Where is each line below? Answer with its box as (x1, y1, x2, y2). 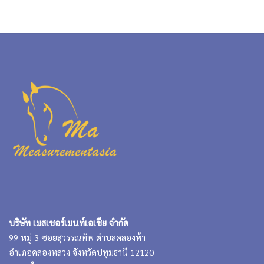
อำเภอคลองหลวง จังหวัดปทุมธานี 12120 (9, 246, 154, 258)
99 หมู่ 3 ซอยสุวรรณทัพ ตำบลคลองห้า (9, 232, 146, 243)
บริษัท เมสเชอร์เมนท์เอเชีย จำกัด (9, 216, 128, 229)
